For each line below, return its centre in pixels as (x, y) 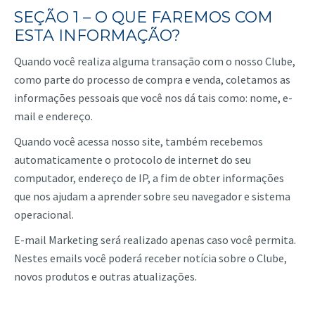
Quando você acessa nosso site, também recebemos (139, 141)
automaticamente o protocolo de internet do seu (133, 160)
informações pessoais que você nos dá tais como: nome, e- (153, 98)
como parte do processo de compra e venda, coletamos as (152, 79)
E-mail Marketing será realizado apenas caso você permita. (155, 240)
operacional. (44, 214)
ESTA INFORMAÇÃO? (97, 36)
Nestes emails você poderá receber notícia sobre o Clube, (150, 258)
